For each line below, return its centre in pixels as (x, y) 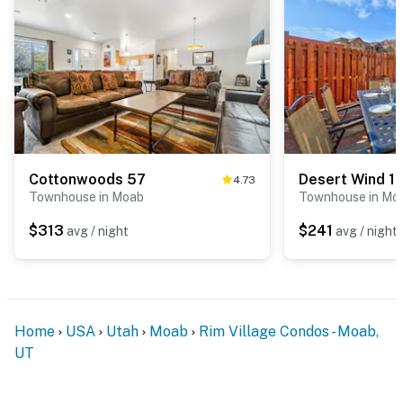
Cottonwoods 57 (87, 179)
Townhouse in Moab (86, 197)
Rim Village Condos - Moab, (289, 331)
